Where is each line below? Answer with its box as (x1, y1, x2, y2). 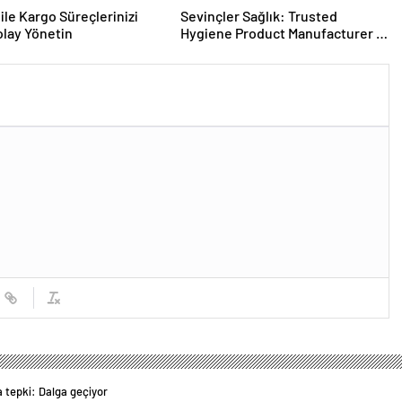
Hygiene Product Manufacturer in (179, 24, 388, 42)
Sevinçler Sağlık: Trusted (179, 7, 337, 25)
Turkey (179, 41, 223, 59)
